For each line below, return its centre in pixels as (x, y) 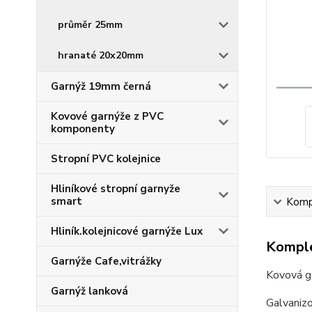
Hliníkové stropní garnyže (116, 189)
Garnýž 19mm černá (101, 86)
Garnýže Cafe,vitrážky (106, 261)
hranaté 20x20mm (101, 55)
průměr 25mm (90, 25)
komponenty (83, 129)
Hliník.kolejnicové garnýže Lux (127, 231)
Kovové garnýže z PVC (107, 116)
